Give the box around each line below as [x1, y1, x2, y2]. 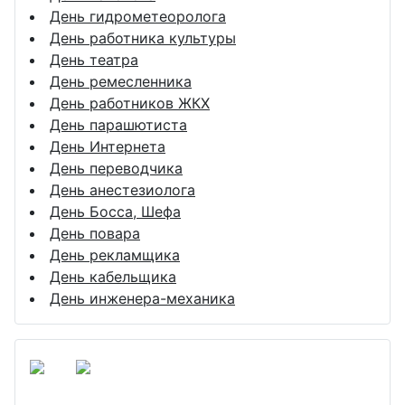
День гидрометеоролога [50, 6, 226, 25]
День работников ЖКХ [50, 93, 210, 112]
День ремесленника [50, 71, 192, 90]
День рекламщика [50, 245, 180, 264]
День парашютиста [50, 115, 187, 134]
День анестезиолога [50, 180, 195, 199]
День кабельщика [50, 267, 176, 286]
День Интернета [50, 137, 165, 155]
